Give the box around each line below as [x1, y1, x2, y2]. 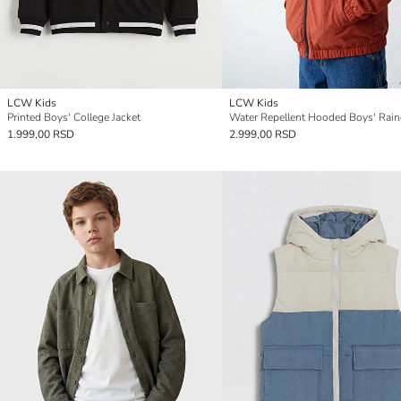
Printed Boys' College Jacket [7, 110, 141, 125]
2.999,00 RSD [229, 127, 296, 142]
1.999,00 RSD [7, 127, 74, 142]
